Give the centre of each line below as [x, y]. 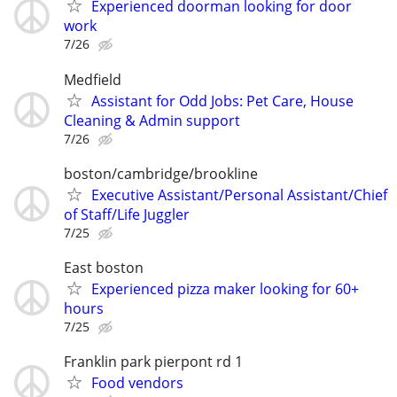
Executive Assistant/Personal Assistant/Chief [239, 195]
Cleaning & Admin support [152, 120]
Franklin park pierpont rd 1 [153, 362]
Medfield [93, 79]
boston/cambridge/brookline [161, 173]
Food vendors [137, 383]
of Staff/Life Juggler [127, 214]
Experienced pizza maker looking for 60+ [225, 288]
